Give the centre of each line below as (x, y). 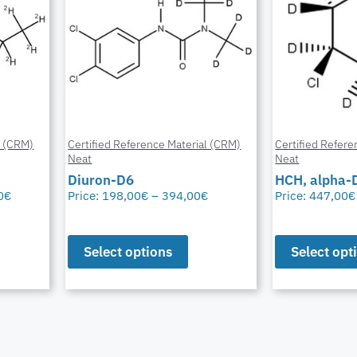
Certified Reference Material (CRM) (155, 144)
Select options (128, 252)
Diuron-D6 (101, 180)
